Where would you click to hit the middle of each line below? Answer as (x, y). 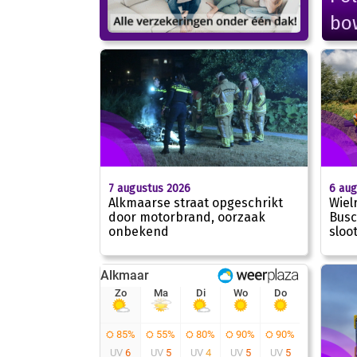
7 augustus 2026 (149, 188)
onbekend (138, 231)
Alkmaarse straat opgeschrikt (195, 202)
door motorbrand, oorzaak (186, 217)
